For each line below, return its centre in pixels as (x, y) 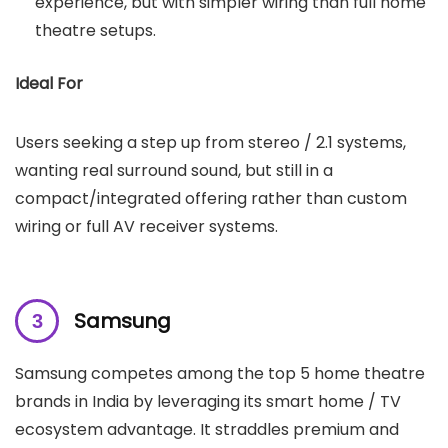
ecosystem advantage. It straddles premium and (207, 429)
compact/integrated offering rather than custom (211, 198)
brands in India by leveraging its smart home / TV (208, 401)
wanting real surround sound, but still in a (174, 170)
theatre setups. (95, 30)
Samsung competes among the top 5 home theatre (220, 373)
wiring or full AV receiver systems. (146, 226)
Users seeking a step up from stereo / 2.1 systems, (210, 142)
